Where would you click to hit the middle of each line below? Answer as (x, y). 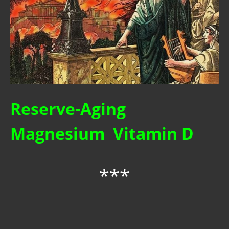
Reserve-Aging (68, 109)
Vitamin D (153, 133)
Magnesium (58, 133)
